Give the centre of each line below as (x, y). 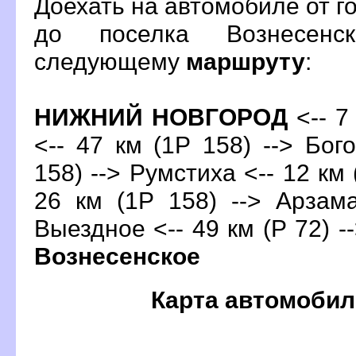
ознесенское (117, 255)
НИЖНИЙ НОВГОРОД (161, 116)
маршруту (246, 61)
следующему (110, 61)
